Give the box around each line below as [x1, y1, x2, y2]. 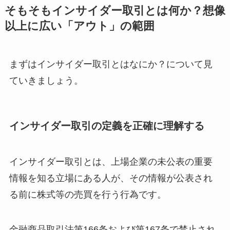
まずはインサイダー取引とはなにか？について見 [9, 59, 213, 70]
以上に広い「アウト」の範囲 [4, 20, 155, 33]
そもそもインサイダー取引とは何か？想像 [4, 5, 225, 17]
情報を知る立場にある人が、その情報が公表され [9, 172, 213, 183]
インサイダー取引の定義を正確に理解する [9, 120, 204, 132]
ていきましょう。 [9, 75, 83, 86]
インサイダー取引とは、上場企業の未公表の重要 [9, 156, 213, 167]
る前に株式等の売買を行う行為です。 [9, 189, 166, 200]
